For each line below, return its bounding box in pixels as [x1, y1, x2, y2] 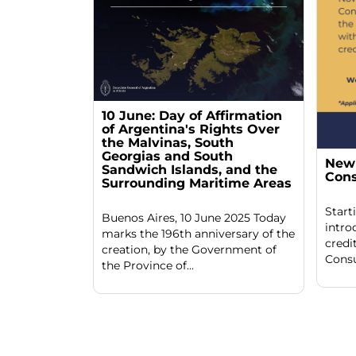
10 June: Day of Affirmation [102, 107, 282, 123]
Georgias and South [102, 148, 233, 164]
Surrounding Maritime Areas [102, 175, 292, 191]
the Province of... [102, 257, 194, 273]
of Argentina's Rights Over [102, 121, 280, 137]
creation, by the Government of [102, 242, 277, 257]
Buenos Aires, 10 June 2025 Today [102, 210, 286, 225]
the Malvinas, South [102, 134, 234, 150]
